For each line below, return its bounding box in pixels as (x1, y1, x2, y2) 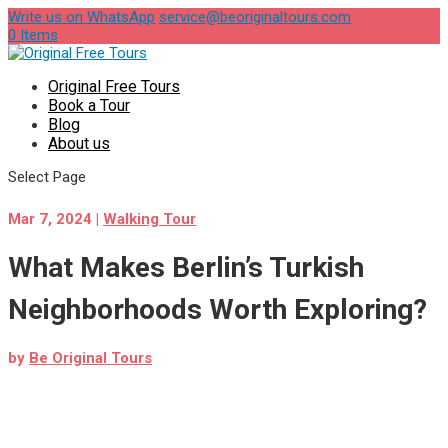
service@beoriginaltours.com (159, 8, 351, 26)
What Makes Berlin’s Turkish (8, 250, 364, 284)
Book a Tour (48, 96, 130, 115)
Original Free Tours (48, 77, 180, 96)
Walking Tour (103, 209, 196, 228)
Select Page (8, 168, 86, 186)
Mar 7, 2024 (8, 209, 92, 228)
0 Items (8, 26, 58, 44)
